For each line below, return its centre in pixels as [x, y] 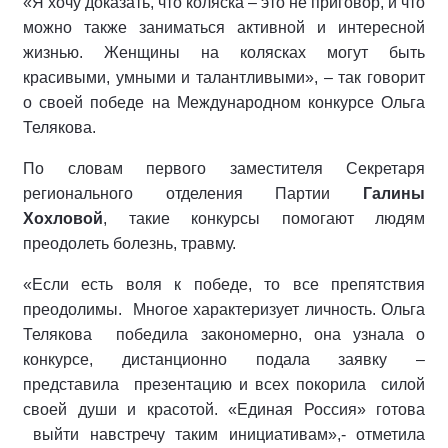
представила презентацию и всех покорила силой [224, 384]
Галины [394, 193]
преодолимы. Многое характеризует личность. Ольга [224, 309]
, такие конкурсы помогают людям [264, 218]
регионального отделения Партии [193, 193]
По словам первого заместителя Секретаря [224, 168]
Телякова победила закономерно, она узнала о [224, 334]
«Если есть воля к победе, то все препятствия [224, 284]
